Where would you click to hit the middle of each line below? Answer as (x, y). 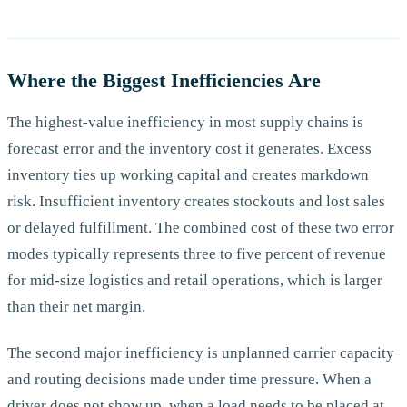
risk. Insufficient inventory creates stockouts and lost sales (196, 201)
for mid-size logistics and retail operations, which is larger (195, 280)
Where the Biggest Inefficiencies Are (164, 80)
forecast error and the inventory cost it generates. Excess (189, 148)
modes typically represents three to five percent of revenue (197, 253)
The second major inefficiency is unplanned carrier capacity (201, 353)
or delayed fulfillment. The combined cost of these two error (201, 227)
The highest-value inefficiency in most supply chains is (185, 122)
